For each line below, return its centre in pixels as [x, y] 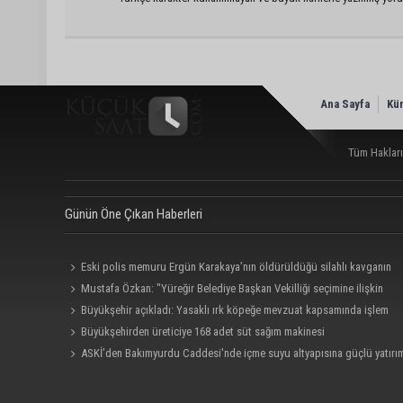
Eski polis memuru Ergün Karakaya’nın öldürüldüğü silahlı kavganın [237, 267]
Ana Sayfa [345, 104]
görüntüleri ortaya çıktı [118, 289]
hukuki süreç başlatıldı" [120, 310]
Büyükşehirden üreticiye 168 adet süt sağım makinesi [203, 332]
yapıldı [80, 332]
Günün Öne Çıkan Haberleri [134, 215]
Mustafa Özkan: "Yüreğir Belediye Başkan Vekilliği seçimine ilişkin [233, 289]
